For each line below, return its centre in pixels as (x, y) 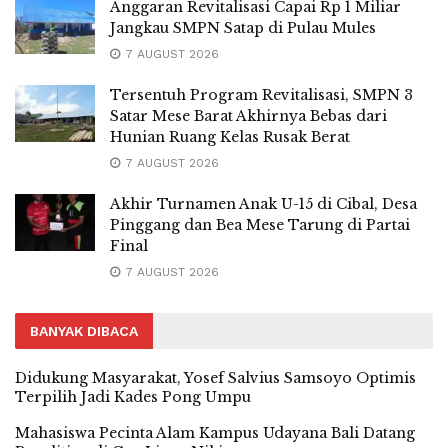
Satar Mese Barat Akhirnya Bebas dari (248, 115)
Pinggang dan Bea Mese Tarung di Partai (260, 224)
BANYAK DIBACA (84, 330)
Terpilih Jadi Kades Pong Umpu (133, 396)
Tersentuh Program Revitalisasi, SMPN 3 (261, 94)
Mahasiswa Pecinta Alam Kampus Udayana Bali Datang (215, 432)
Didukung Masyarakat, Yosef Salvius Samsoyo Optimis (215, 377)
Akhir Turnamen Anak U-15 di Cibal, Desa (263, 203)
